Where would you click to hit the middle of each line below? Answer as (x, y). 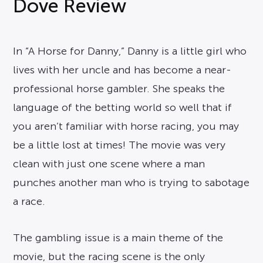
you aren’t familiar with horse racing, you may (126, 127)
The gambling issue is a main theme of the (118, 238)
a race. (29, 202)
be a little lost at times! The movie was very (119, 145)
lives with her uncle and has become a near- (122, 70)
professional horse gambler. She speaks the (119, 89)
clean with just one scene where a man (109, 164)
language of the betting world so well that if (123, 108)
